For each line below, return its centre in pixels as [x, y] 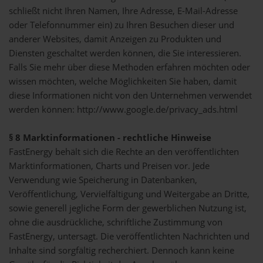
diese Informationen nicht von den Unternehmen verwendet [130, 95]
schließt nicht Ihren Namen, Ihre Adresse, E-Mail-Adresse [123, 11]
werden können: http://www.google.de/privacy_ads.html [123, 109]
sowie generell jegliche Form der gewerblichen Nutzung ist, [128, 208]
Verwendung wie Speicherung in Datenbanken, [103, 180]
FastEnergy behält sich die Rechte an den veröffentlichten [124, 152]
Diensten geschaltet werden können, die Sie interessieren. [125, 53]
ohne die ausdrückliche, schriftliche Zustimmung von [116, 222]
